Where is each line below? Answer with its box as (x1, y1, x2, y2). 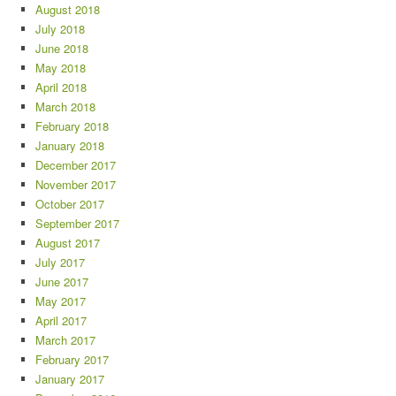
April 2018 (35, 78, 87, 95)
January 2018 (35, 136, 104, 154)
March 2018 (35, 97, 95, 115)
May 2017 (35, 292, 86, 309)
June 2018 (35, 39, 88, 57)
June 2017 (35, 272, 88, 290)
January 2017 (35, 369, 104, 387)
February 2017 (35, 350, 109, 368)
